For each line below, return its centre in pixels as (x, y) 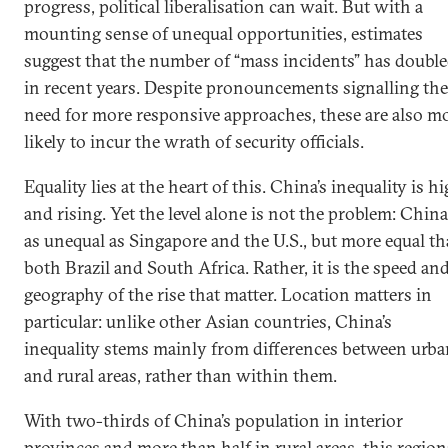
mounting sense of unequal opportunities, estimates (223, 34)
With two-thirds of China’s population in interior (213, 421)
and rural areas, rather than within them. (180, 376)
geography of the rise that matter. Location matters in (228, 295)
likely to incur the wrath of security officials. (194, 142)
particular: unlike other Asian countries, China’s (208, 322)
